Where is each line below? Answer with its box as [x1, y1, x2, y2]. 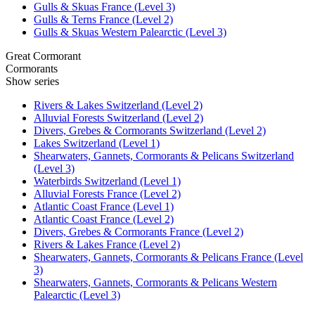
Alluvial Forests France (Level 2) [34, 187, 181, 200]
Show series [6, 75, 59, 87]
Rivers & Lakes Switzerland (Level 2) [34, 98, 202, 111]
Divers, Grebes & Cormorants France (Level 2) [34, 225, 243, 238]
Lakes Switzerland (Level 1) [34, 136, 160, 149]
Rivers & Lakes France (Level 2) [34, 238, 180, 250]
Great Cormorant [6, 49, 81, 62]
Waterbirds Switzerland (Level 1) [34, 174, 181, 187]
